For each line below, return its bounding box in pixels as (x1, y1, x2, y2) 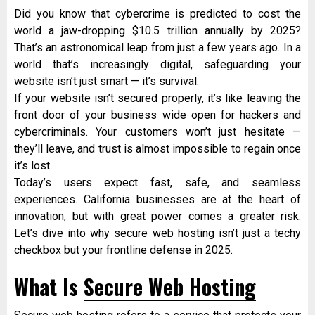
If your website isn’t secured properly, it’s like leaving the (14, 91, 301, 105)
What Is (14, 271, 84, 303)
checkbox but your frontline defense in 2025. (14, 243, 233, 257)
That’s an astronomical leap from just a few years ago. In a (14, 41, 301, 55)
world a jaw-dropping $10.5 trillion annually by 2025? (14, 24, 301, 38)
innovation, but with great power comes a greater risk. (14, 210, 301, 224)
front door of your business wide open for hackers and (14, 108, 301, 122)
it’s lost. (14, 159, 52, 173)
